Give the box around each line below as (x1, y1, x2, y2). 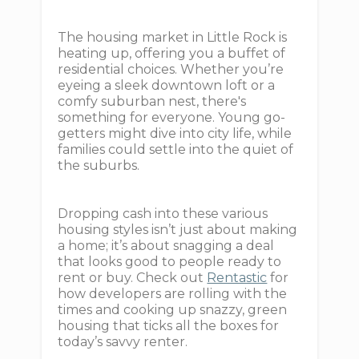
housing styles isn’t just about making (58, 222, 298, 237)
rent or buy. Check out (58, 270, 208, 285)
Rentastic (207, 270, 268, 285)
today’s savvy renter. (58, 334, 188, 349)
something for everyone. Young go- (58, 110, 286, 125)
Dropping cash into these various (58, 206, 268, 221)
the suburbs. (58, 158, 140, 173)
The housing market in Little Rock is (58, 30, 288, 45)
